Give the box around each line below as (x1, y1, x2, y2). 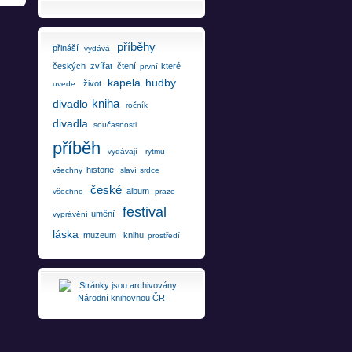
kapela (107, 76, 141, 90)
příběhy (116, 40, 156, 54)
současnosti (93, 120, 137, 130)
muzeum (82, 230, 116, 240)
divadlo (52, 97, 88, 111)
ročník (125, 101, 148, 110)
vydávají (107, 147, 137, 156)
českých (52, 61, 86, 71)
